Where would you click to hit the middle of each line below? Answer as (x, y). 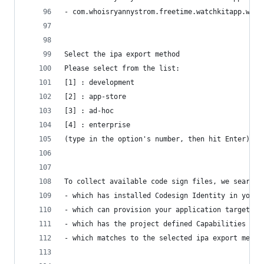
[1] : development (99, 82)
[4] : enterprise (97, 125)
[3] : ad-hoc (89, 111)
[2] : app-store (95, 97)
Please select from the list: (122, 68)
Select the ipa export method (122, 54)
